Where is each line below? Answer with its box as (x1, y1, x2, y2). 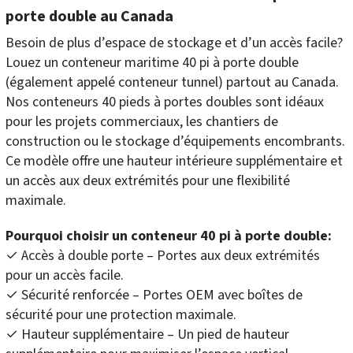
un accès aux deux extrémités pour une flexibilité (6, 171, 290, 191)
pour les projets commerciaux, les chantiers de (6, 112, 278, 132)
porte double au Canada (6, 6, 173, 28)
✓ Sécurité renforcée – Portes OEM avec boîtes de (6, 285, 303, 306)
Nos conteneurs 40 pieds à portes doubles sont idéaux (6, 92, 324, 113)
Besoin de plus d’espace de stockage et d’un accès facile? (6, 33, 343, 54)
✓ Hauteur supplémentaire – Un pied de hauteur (6, 325, 289, 345)
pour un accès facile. (6, 266, 124, 286)
